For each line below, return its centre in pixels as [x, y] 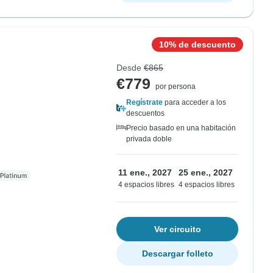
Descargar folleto [177, 253]
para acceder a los [194, 102]
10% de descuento [197, 44]
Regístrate [144, 102]
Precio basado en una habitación [181, 128]
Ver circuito [177, 229]
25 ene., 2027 [206, 172]
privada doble [149, 139]
